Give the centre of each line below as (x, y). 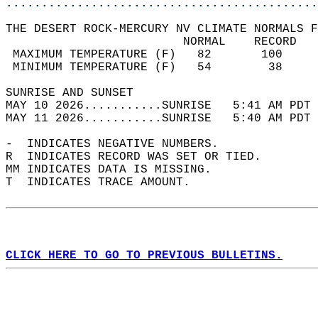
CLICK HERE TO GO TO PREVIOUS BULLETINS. (144, 256)
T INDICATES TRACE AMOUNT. (105, 182)
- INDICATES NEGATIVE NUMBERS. (119, 144)
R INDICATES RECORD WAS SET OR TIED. (141, 157)
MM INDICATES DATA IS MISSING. (116, 170)
